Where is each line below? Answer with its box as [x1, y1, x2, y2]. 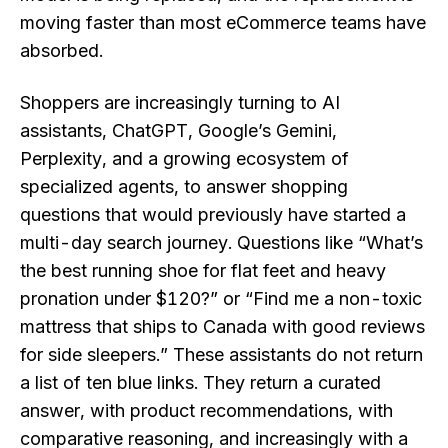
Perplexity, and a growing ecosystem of [20, 147, 349, 169]
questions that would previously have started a [20, 203, 406, 225]
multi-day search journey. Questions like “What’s [20, 231, 423, 253]
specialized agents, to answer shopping [20, 175, 348, 197]
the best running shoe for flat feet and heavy [20, 259, 386, 281]
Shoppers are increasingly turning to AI [20, 91, 340, 113]
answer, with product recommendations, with [20, 399, 393, 421]
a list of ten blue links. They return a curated [20, 371, 381, 393]
